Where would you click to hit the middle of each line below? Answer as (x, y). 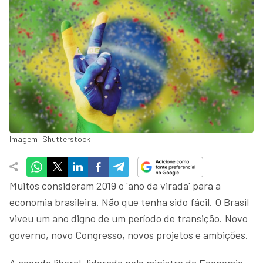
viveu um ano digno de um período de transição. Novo (129, 218)
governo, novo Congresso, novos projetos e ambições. (129, 235)
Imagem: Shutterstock (50, 139)
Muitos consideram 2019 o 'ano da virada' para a (115, 185)
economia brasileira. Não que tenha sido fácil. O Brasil (129, 202)
